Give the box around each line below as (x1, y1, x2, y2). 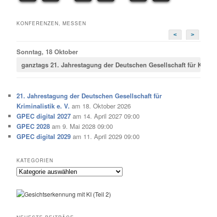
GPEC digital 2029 (16, 132, 71, 141)
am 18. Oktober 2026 (70, 101, 131, 110)
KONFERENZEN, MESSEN (16, 19, 87, 27)
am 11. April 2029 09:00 (71, 132, 140, 141)
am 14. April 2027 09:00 (71, 111, 140, 121)
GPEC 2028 (16, 122, 50, 131)
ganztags (21, 60, 51, 69)
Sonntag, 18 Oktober (16, 46, 78, 56)
